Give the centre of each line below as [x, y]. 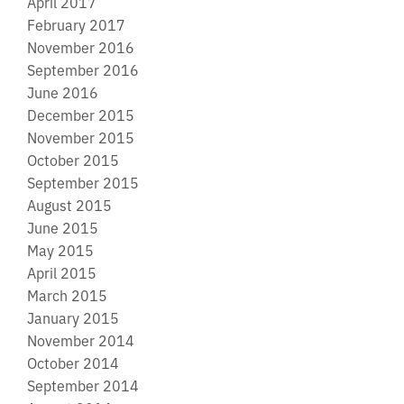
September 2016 [83, 69]
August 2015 [69, 204]
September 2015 [83, 182]
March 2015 [67, 294]
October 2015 [73, 159]
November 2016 [81, 46]
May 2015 [60, 249]
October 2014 [73, 362]
